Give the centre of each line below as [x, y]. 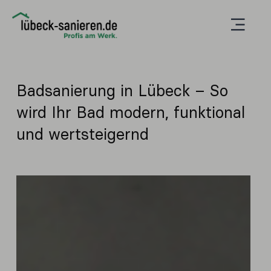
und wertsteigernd [83, 134]
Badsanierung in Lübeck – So [122, 91]
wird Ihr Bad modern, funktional [131, 113]
